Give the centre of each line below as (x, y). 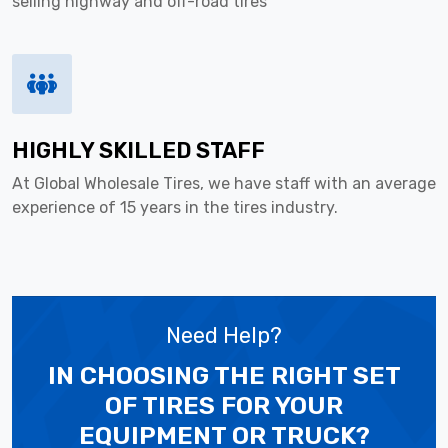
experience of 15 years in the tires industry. (175, 207)
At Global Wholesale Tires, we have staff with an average (224, 183)
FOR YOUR (279, 404)
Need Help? (224, 335)
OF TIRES (160, 404)
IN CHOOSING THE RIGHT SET (224, 374)
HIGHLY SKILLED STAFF (138, 150)
